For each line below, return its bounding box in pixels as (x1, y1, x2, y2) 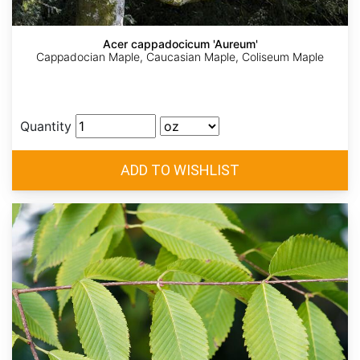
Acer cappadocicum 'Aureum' (102, 37, 258, 51)
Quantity (20, 118, 72, 135)
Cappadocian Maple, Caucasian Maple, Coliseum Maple (36, 50, 324, 64)
